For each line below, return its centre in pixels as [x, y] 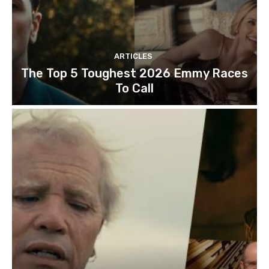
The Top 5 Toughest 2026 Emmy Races [134, 73]
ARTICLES [133, 56]
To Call [134, 88]
